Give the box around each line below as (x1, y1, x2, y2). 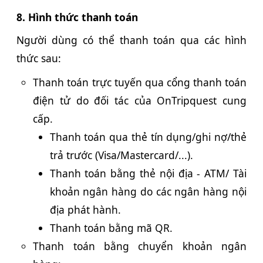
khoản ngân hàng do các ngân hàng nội (49, 184, 247, 199)
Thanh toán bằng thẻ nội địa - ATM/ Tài (49, 166, 247, 181)
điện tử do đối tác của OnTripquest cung (33, 93, 247, 108)
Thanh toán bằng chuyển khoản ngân (33, 239, 247, 254)
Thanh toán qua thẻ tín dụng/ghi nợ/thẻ (49, 130, 247, 144)
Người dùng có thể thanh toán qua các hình (16, 32, 247, 47)
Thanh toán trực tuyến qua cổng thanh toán (33, 75, 247, 90)
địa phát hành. (49, 203, 121, 217)
